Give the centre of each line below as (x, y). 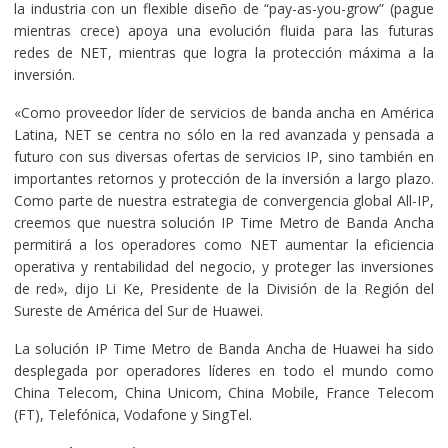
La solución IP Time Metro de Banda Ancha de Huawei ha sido (224, 348)
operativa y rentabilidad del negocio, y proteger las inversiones (224, 266)
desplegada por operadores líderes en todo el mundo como (224, 370)
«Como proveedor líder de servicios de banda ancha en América (224, 112)
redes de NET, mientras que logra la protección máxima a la (224, 52)
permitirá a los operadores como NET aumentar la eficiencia (224, 244)
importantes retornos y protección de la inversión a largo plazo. (224, 178)
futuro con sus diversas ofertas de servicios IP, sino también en (224, 156)
